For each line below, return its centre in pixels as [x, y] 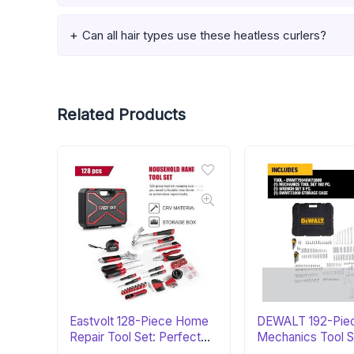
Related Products [121, 115]
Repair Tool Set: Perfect [136, 337]
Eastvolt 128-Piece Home [139, 322]
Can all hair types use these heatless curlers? [204, 36]
